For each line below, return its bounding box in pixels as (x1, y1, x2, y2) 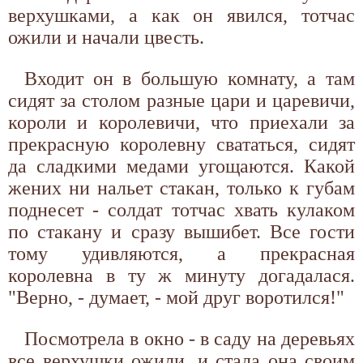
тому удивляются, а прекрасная (8, 242, 355, 264)
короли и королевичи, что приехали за (8, 111, 355, 133)
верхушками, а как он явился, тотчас (8, 4, 355, 26)
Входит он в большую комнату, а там (24, 67, 355, 89)
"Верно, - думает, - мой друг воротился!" (8, 286, 344, 308)
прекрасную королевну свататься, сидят (8, 133, 355, 155)
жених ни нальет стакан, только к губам (8, 177, 355, 199)
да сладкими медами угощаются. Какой (8, 155, 355, 177)
